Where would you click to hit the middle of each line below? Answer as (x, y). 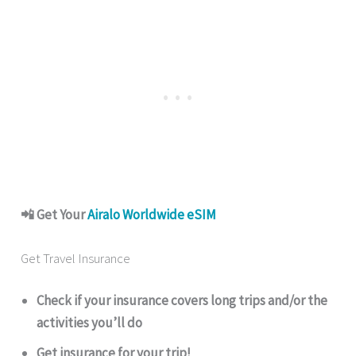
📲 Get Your (54, 214)
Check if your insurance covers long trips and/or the (182, 301)
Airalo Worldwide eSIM (152, 214)
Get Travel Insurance (76, 258)
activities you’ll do (90, 323)
